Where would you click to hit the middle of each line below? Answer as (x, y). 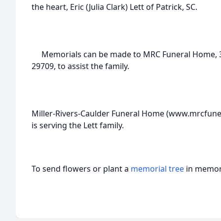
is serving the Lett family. (78, 125)
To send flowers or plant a (81, 169)
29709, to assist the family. (81, 66)
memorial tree (157, 169)
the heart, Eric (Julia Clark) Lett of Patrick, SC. (114, 7)
